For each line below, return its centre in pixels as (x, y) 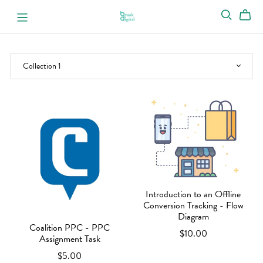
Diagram (193, 217)
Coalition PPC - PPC (70, 228)
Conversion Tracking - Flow (193, 206)
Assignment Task (70, 239)
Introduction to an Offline (193, 195)
